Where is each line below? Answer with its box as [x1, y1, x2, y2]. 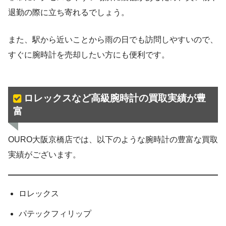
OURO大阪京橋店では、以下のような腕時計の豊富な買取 [8, 135, 218, 144]
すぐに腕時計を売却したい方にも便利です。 [8, 50, 169, 60]
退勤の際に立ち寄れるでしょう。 [8, 8, 129, 17]
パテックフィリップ [18, 209, 91, 218]
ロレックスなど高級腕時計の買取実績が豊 [23, 92, 206, 103]
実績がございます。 [8, 150, 81, 159]
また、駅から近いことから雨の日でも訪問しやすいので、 [8, 35, 218, 44]
